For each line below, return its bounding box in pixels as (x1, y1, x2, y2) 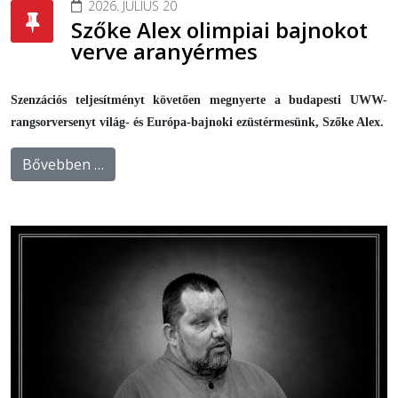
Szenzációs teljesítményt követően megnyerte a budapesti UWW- (11, 93, 387, 107)
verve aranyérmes (71, 36, 258, 67)
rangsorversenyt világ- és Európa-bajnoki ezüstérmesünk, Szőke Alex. (11, 115, 384, 130)
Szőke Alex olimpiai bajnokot (71, 15, 368, 45)
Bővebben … (22, 155, 104, 175)
